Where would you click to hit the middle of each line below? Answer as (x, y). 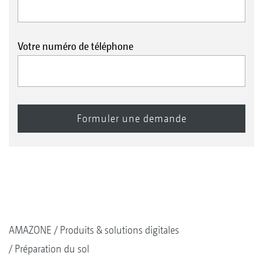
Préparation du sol (52, 248)
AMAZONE (30, 230)
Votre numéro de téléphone (75, 46)
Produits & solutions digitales (119, 230)
